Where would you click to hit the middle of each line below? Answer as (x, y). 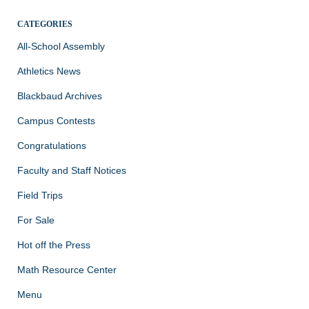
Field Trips (40, 195)
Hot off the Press (54, 245)
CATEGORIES (45, 24)
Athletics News (49, 71)
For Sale (36, 220)
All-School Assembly (61, 46)
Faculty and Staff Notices (72, 170)
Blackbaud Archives (60, 96)
